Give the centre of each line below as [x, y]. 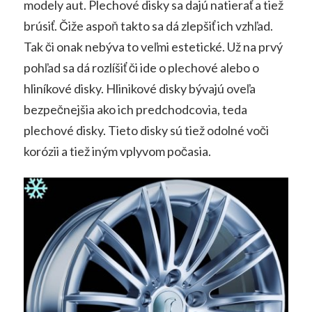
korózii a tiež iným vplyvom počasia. [117, 151]
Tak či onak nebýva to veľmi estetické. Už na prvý [153, 47]
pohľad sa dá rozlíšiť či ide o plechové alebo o [141, 68]
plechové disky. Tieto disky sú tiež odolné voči [146, 131]
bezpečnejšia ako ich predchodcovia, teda [135, 110]
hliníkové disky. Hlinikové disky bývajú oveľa [139, 89]
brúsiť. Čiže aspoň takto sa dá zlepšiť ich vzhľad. [148, 26]
